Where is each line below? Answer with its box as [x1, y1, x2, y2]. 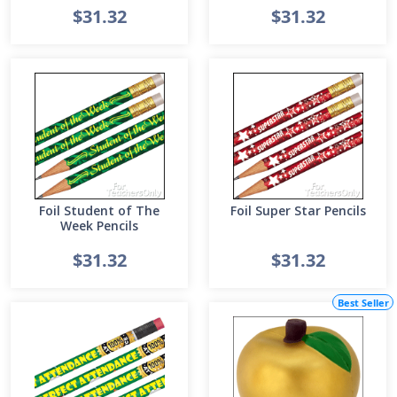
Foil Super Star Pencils [230, 202, 366, 219]
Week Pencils [60, 217, 138, 234]
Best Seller [337, 295, 389, 309]
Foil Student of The [39, 202, 160, 219]
